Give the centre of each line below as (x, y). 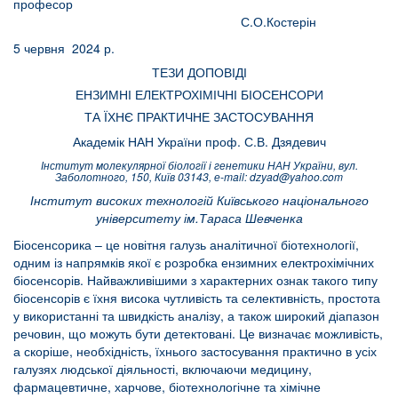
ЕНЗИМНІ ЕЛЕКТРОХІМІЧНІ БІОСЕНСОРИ (199, 95)
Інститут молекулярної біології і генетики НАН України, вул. (199, 165)
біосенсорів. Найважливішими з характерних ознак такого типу (195, 280)
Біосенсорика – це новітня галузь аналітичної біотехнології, (186, 245)
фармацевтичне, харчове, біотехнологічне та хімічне (167, 387)
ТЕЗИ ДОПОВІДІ (199, 72)
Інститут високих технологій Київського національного (199, 200)
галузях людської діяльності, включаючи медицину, (163, 369)
